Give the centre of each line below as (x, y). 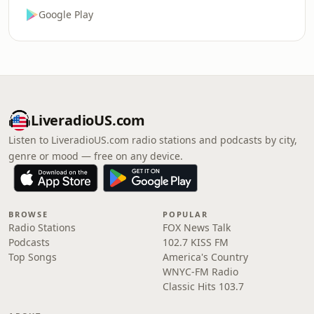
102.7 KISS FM (196, 242)
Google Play (66, 14)
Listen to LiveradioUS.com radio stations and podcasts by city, (153, 140)
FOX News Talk (197, 227)
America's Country (205, 257)
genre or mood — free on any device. (96, 156)
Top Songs (33, 257)
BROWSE (28, 214)
